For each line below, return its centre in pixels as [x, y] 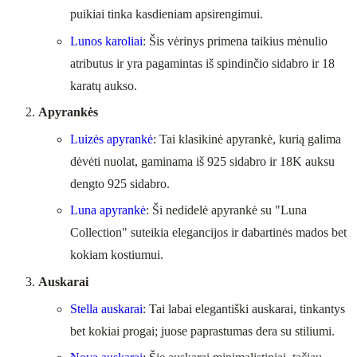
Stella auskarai [106, 308]
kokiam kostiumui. [117, 255]
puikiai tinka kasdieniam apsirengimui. [167, 14]
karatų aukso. [104, 85]
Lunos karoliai [106, 41]
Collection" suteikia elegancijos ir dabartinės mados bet [208, 233]
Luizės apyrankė [112, 139]
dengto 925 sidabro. [120, 183]
